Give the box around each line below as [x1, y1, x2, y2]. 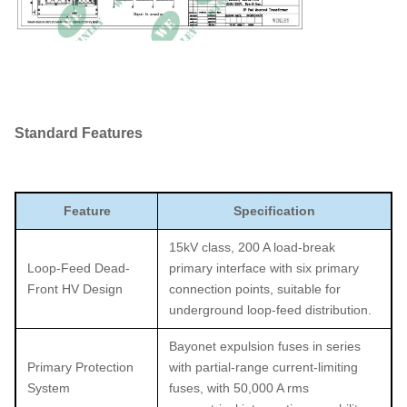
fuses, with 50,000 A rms [169, 380, 309, 395]
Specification [233, 203, 315, 218]
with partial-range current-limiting [169, 359, 358, 374]
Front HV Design [27, 281, 123, 296]
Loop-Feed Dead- [27, 260, 130, 275]
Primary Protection [27, 359, 134, 374]
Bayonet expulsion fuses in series [169, 338, 361, 353]
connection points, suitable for [169, 281, 341, 296]
